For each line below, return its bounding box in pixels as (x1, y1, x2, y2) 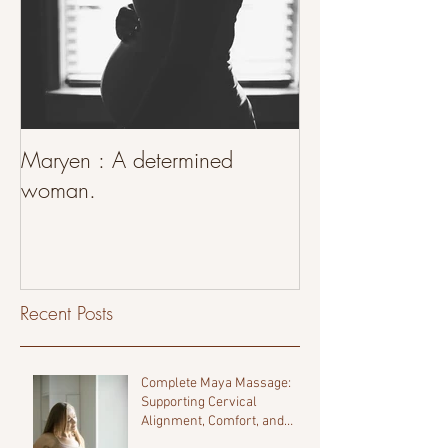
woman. (21, 174, 96, 205)
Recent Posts (20, 300, 113, 327)
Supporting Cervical (141, 394, 257, 412)
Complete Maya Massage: (141, 375, 291, 393)
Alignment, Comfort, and (141, 413, 284, 431)
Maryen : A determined (21, 144, 233, 175)
